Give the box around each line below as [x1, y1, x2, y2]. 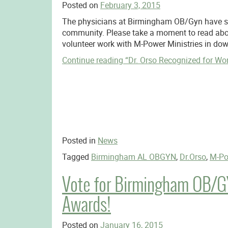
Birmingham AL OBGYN [91, 151, 176, 162]
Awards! [62, 191, 111, 218]
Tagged [62, 151, 91, 162]
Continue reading [62, 54, 125, 66]
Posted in [62, 135, 98, 146]
